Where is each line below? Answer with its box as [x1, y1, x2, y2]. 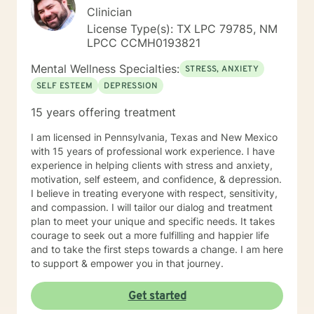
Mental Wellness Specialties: [31, 62, 179, 76]
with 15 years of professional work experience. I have [31, 145, 275, 157]
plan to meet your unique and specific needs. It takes [31, 215, 275, 227]
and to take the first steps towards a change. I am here [31, 243, 283, 255]
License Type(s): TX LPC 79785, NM [87, 22, 278, 36]
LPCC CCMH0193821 [87, 36, 200, 50]
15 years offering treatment [31, 105, 176, 119]
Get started [128, 289, 186, 303]
